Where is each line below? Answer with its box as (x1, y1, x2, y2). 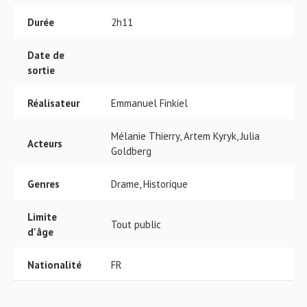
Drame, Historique (111, 177, 188, 191)
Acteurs (27, 137, 62, 150)
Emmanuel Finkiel (111, 97, 188, 110)
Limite (27, 210, 57, 223)
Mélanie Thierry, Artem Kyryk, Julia (111, 130, 260, 143)
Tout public (111, 218, 161, 231)
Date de (27, 49, 64, 62)
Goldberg (111, 145, 151, 158)
